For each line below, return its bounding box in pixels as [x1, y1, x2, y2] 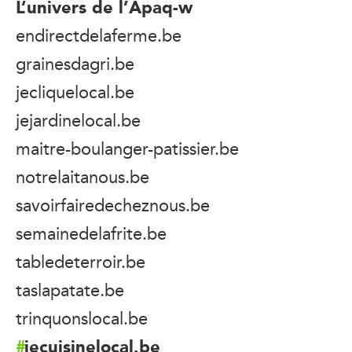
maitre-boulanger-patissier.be [16, 134, 239, 162]
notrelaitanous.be [16, 163, 149, 190]
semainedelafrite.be [16, 219, 167, 247]
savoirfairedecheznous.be [16, 191, 210, 218]
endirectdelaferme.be [16, 21, 181, 49]
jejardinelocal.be [16, 106, 141, 134]
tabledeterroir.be [16, 247, 145, 275]
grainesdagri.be [16, 49, 134, 77]
